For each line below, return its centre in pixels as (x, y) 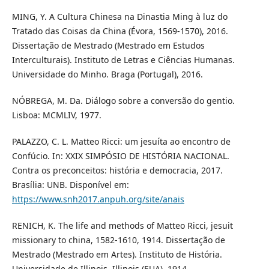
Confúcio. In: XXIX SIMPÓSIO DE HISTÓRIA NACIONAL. (120, 156)
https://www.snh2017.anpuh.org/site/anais (98, 199)
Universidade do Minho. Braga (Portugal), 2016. (107, 74)
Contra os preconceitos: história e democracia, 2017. (117, 170)
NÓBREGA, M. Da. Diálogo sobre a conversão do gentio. (123, 100)
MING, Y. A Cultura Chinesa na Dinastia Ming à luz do (119, 16)
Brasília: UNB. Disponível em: (70, 184)
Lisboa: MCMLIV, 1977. (56, 115)
